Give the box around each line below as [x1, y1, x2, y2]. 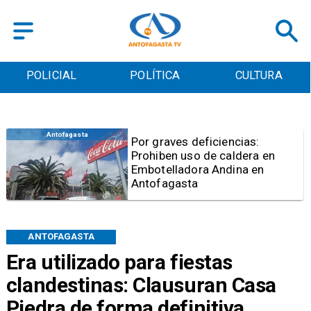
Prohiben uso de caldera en [131, 149, 275, 163]
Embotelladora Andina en [131, 162, 264, 177]
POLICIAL [26, 69, 77, 83]
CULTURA [235, 69, 283, 83]
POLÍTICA [130, 69, 180, 83]
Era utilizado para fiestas [6, 249, 233, 274]
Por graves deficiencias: [131, 135, 260, 149]
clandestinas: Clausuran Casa [6, 272, 276, 297]
